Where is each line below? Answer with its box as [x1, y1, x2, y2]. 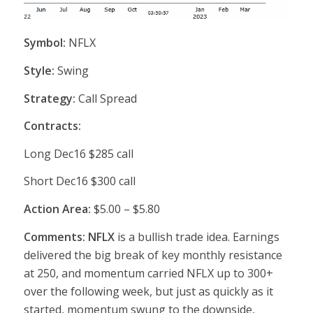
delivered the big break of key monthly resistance [23, 247, 282, 263]
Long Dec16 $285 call [23, 145, 133, 161]
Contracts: [23, 118, 81, 134]
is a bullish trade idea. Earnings [114, 228, 279, 245]
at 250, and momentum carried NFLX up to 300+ [23, 265, 273, 281]
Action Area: [23, 201, 91, 217]
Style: [23, 62, 54, 78]
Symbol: [23, 35, 66, 51]
